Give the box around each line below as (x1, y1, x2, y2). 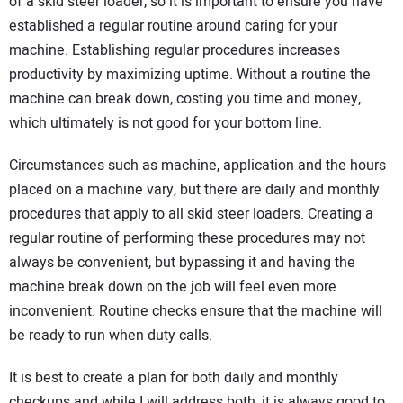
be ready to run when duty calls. (9, 324, 212, 346)
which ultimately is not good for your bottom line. (9, 112, 322, 135)
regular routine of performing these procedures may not (9, 227, 365, 249)
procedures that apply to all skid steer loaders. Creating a (9, 202, 373, 225)
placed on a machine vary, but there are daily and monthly (9, 178, 380, 201)
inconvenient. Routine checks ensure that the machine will (9, 300, 382, 322)
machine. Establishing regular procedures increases (9, 40, 340, 62)
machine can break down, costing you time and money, (9, 88, 361, 111)
